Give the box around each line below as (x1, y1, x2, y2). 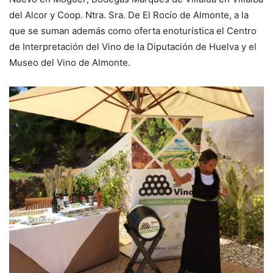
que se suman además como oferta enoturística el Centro (9, 25, 257, 37)
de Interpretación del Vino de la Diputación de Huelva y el (9, 41, 257, 52)
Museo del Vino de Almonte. (9, 57, 130, 68)
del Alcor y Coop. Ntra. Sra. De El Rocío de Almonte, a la (9, 9, 249, 21)
